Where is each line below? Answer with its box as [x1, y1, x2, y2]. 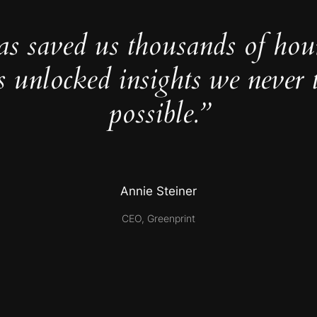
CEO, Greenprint [122, 212, 195, 224]
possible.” [108, 94, 209, 134]
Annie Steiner [120, 184, 197, 199]
